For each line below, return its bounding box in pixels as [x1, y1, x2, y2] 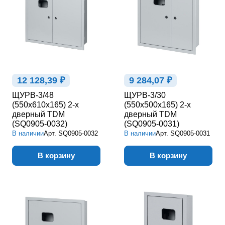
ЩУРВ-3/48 [12, 90, 54, 99]
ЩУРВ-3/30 [124, 90, 166, 99]
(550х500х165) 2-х [124, 100, 191, 109]
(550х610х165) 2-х [12, 100, 79, 109]
